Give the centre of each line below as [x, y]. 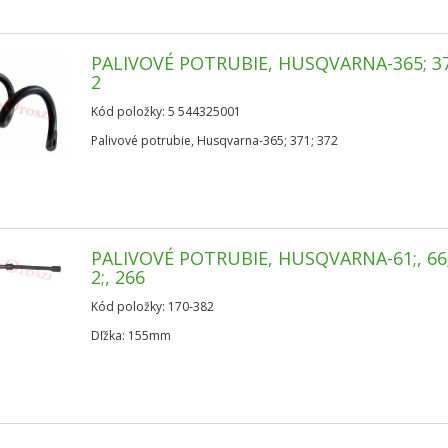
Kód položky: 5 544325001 [166, 111]
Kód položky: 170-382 [153, 306]
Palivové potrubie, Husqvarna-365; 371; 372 [215, 140]
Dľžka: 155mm [131, 335]
